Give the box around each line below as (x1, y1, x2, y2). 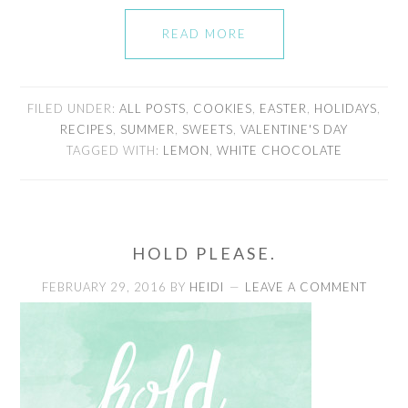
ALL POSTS (119, 100, 186, 116)
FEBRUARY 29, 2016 (41, 279, 167, 294)
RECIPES (60, 121, 113, 137)
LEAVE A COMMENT (244, 279, 367, 294)
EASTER (260, 100, 307, 116)
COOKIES (193, 100, 252, 116)
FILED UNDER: (27, 100, 119, 116)
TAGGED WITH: (66, 142, 163, 158)
